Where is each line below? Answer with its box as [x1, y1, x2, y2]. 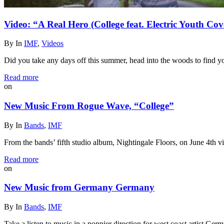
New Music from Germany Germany [4, 182, 154, 193]
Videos [41, 39, 63, 48]
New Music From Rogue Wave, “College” [4, 100, 174, 111]
